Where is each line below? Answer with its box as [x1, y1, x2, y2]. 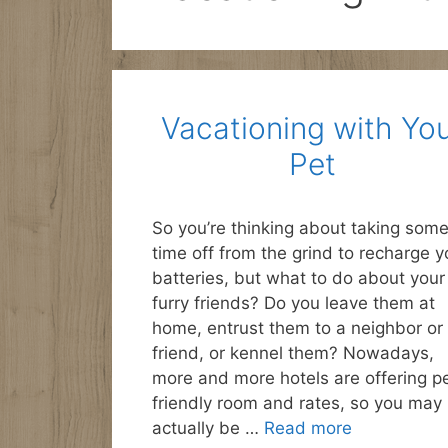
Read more [264, 418, 352, 438]
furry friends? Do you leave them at [152, 293, 435, 313]
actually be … [152, 418, 264, 438]
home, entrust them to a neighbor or [152, 318, 443, 338]
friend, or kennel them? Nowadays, [152, 343, 434, 363]
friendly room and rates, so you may [152, 393, 442, 413]
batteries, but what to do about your [152, 268, 445, 288]
